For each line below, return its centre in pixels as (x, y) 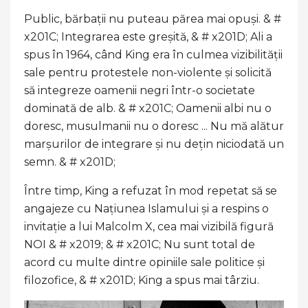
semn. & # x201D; (71, 162)
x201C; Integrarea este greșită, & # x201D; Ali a (148, 37)
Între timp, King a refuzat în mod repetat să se (151, 191)
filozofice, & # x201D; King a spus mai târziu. (142, 280)
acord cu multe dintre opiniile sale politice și (144, 263)
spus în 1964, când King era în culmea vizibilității (153, 55)
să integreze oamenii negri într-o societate (140, 91)
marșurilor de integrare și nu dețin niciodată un (154, 144)
